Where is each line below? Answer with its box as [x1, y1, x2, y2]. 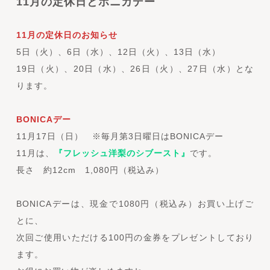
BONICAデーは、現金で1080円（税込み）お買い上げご [16, 198, 254, 209]
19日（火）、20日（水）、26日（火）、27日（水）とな [16, 63, 254, 74]
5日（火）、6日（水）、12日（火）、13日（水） [16, 46, 221, 57]
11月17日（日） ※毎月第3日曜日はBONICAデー [16, 131, 224, 141]
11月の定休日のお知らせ [16, 30, 118, 40]
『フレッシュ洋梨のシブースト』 [54, 148, 190, 158]
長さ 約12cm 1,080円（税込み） [16, 165, 164, 175]
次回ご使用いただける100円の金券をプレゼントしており [16, 232, 254, 242]
